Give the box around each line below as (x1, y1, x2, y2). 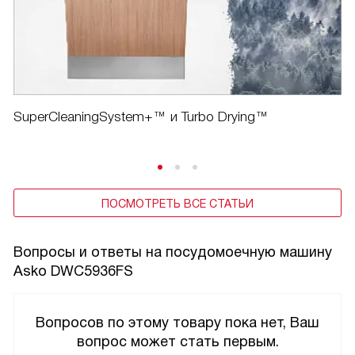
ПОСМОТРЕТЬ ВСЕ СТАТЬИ (101, 197, 254, 210)
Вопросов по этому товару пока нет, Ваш (36, 314, 319, 330)
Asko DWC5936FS (13, 262, 133, 279)
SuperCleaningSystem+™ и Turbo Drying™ (13, 109, 269, 124)
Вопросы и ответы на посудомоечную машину (13, 243, 332, 260)
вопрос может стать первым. (76, 333, 279, 349)
